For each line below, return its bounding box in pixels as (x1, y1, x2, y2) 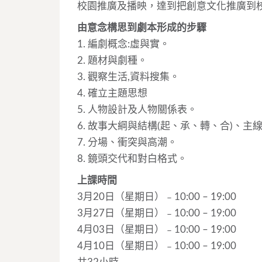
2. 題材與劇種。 (77, 55, 147, 65)
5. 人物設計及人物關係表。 (77, 104, 197, 115)
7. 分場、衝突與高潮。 (77, 137, 177, 147)
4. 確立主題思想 (77, 88, 147, 98)
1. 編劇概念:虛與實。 (77, 39, 170, 49)
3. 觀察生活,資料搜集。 (77, 71, 180, 82)
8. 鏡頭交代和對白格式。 (77, 153, 187, 164)
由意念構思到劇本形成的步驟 (77, 22, 206, 33)
